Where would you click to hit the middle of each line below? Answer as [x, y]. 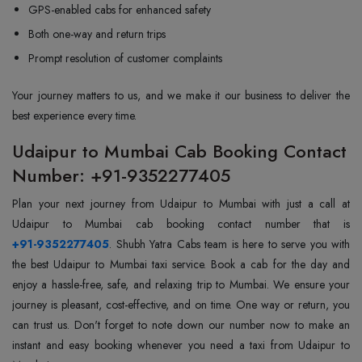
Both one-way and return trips [97, 34]
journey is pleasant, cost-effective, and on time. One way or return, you [181, 305]
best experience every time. [74, 116]
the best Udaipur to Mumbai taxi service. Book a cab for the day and [181, 264]
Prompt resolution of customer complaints [125, 58]
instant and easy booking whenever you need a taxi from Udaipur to [181, 345]
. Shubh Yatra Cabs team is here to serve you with [229, 244]
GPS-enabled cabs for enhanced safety [120, 10]
